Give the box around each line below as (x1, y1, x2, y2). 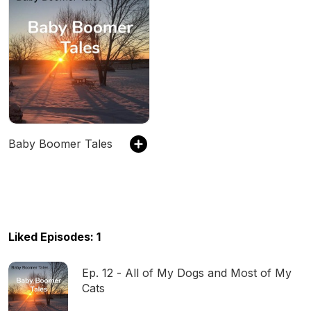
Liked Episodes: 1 (8, 230, 101, 244)
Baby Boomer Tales (8, 137, 112, 151)
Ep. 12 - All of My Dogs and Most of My (82, 266, 292, 280)
